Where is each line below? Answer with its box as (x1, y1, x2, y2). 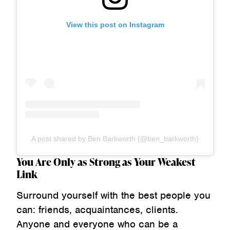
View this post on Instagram (66, 21, 164, 29)
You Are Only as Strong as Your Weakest (16, 155, 196, 169)
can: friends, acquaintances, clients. (16, 203, 178, 217)
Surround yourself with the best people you (16, 189, 210, 202)
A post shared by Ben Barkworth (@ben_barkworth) (31, 135, 199, 143)
